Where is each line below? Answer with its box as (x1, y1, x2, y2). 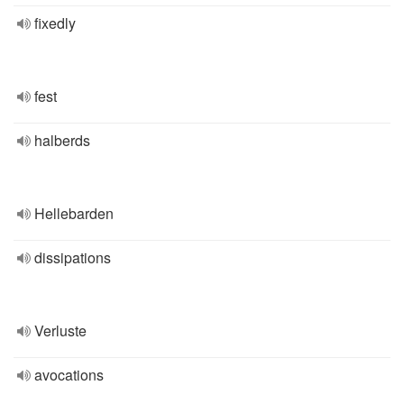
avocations (34, 364, 104, 385)
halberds (34, 130, 90, 151)
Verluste (34, 320, 87, 341)
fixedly (34, 13, 76, 33)
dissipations (34, 247, 111, 268)
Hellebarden (34, 203, 114, 224)
